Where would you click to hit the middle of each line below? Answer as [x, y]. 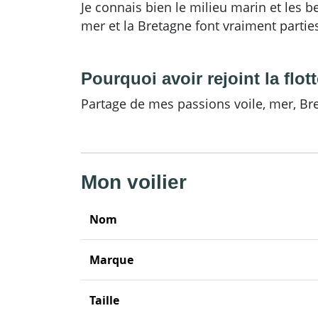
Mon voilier [134, 182]
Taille [104, 300]
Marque [111, 259]
